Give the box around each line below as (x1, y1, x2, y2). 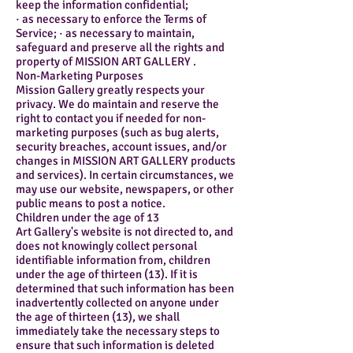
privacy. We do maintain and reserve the (16, 97, 219, 112)
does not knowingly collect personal (16, 239, 197, 254)
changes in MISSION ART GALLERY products (16, 154, 236, 169)
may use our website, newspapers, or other (16, 182, 234, 197)
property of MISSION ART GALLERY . (16, 54, 196, 69)
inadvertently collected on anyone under (16, 295, 219, 310)
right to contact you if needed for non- (16, 111, 206, 126)
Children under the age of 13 (16, 210, 159, 225)
